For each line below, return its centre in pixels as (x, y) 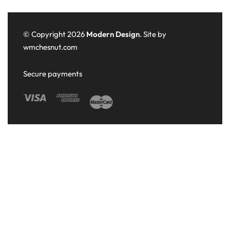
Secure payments (53, 74)
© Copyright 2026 (55, 34)
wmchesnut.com (51, 47)
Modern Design (113, 34)
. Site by (153, 34)
